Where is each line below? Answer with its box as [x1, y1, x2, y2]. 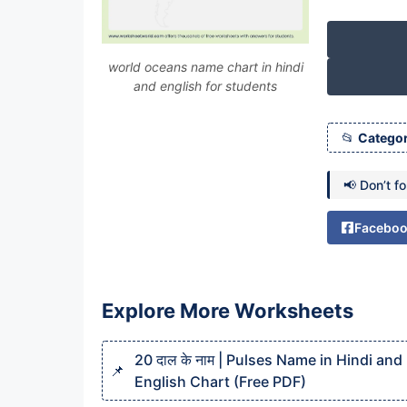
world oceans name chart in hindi [107, 58, 303, 74]
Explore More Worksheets [102, 299, 353, 323]
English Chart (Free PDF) [134, 372, 306, 391]
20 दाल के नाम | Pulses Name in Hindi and [134, 351, 402, 369]
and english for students [134, 77, 277, 94]
